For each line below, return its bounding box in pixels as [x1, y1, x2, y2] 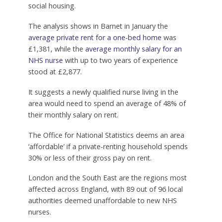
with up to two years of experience [62, 55, 178, 65]
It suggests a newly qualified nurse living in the [28, 87, 178, 97]
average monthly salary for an [85, 44, 182, 54]
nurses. [28, 207, 51, 217]
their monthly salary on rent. [28, 110, 118, 119]
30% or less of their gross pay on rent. [28, 153, 152, 163]
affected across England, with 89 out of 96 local [28, 184, 183, 194]
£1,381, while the [28, 44, 85, 54]
